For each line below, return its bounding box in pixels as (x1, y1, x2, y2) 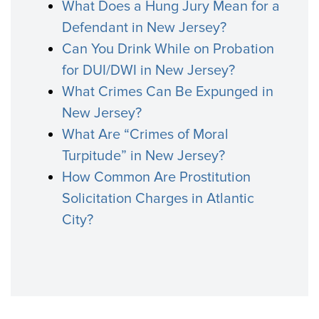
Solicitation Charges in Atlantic (62, 190, 254, 207)
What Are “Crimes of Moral (62, 126, 229, 143)
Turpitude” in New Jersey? (62, 147, 225, 164)
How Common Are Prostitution (62, 169, 251, 186)
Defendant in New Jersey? (62, 19, 226, 36)
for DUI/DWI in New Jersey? (62, 62, 235, 79)
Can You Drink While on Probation (62, 41, 274, 58)
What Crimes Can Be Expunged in (62, 83, 273, 100)
